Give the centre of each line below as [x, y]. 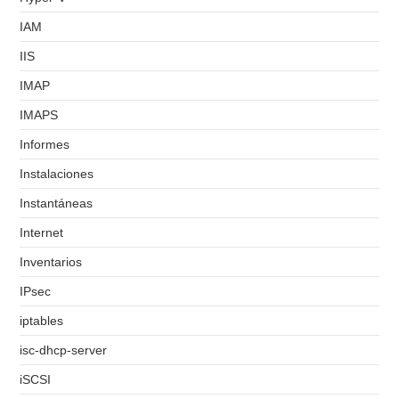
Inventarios [51, 262]
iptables [42, 321]
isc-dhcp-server [64, 350]
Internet [42, 233]
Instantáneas [57, 204]
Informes [45, 145]
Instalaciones [57, 174]
